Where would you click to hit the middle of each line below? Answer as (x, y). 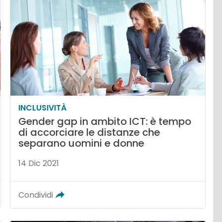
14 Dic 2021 (39, 164)
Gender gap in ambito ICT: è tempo (105, 122)
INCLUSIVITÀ (43, 108)
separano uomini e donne (82, 143)
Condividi (36, 195)
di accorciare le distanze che (89, 133)
